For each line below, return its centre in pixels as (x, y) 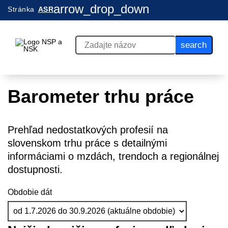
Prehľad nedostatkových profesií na (88, 130)
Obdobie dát (30, 192)
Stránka (21, 9)
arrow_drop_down (101, 9)
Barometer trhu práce (101, 96)
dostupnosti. (35, 169)
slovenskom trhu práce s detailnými (87, 143)
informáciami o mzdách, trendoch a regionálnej (113, 156)
